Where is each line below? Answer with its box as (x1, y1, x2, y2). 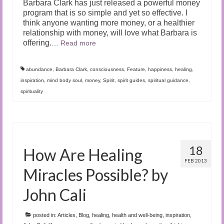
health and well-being (112, 211, 162, 218)
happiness (148, 66, 172, 72)
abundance (26, 66, 52, 72)
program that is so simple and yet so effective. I (23, 8, 187, 17)
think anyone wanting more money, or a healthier (23, 18, 194, 27)
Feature (127, 66, 145, 72)
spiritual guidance (148, 77, 188, 83)
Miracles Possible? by (23, 164, 168, 184)
